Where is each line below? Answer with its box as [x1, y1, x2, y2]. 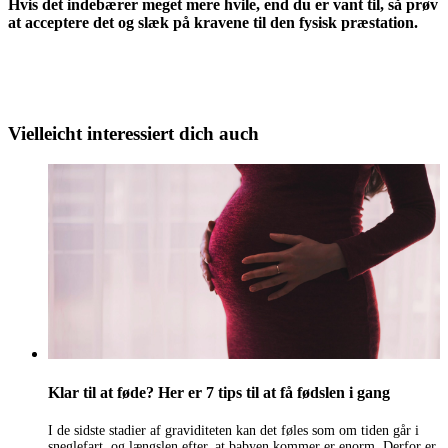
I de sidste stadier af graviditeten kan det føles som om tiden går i [48, 423, 419, 439]
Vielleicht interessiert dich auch [8, 123, 259, 145]
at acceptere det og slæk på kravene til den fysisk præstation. [8, 14, 418, 32]
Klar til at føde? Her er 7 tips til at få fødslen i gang [48, 384, 390, 402]
